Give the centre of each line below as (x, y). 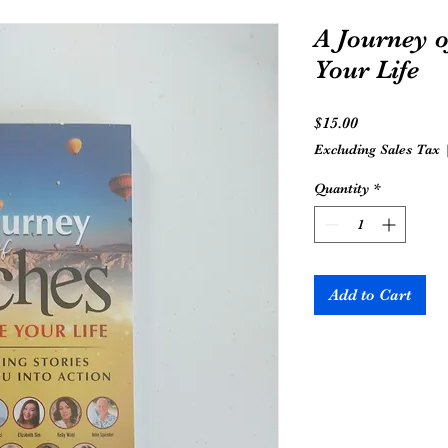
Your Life (366, 69)
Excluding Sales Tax (377, 148)
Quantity (341, 187)
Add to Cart (370, 294)
